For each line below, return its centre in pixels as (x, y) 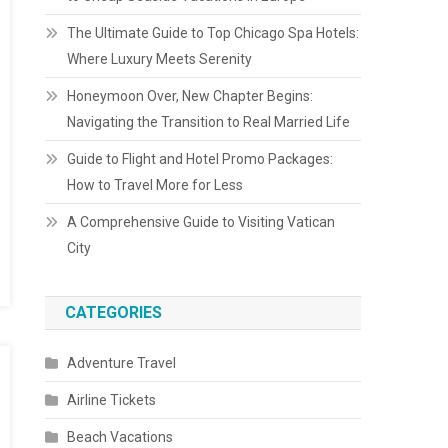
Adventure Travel (122, 363)
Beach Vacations (120, 437)
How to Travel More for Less (155, 185)
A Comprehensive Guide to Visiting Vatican (201, 222)
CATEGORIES (114, 312)
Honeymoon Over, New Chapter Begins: (190, 96)
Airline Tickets (112, 400)
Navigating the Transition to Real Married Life (209, 122)
